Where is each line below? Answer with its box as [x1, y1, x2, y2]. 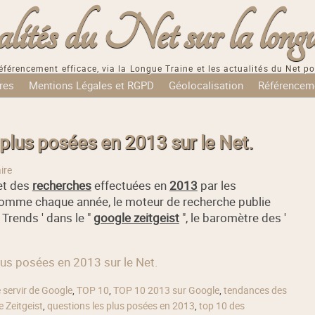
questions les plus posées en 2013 [46, 299, 195, 312]
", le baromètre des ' [179, 210, 286, 226]
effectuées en [91, 177, 169, 194]
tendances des [223, 283, 287, 297]
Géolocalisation [169, 78, 244, 93]
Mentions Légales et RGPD [28, 78, 154, 93]
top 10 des [198, 299, 245, 312]
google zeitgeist [93, 210, 179, 226]
